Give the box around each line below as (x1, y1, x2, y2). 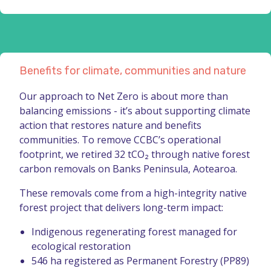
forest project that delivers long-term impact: (19, 200, 223, 214)
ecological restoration (31, 239, 131, 253)
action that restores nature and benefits (19, 118, 201, 132)
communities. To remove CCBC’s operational (19, 132, 221, 146)
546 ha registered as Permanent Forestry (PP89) (31, 253, 249, 267)
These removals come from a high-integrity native (19, 186, 247, 200)
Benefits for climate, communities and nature (19, 64, 246, 77)
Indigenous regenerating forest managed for (31, 224, 237, 238)
